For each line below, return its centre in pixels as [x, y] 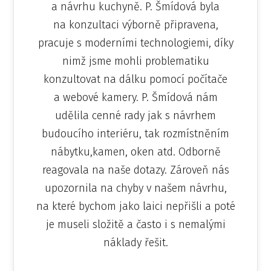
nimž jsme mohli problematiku [135, 61]
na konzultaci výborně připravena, [135, 25]
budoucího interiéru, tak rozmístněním [135, 134]
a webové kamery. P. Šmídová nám [135, 98]
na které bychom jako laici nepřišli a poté [135, 207]
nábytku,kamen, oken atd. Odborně [135, 152]
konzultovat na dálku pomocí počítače [135, 80]
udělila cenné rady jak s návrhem [135, 116]
